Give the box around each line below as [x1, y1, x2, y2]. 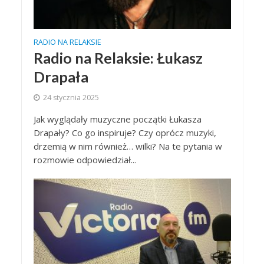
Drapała [33, 67, 88, 85]
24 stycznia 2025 [42, 92, 99, 103]
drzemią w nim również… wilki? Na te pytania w [33, 140, 222, 152]
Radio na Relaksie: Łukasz [33, 48, 203, 67]
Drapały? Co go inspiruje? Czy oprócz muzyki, [33, 126, 216, 138]
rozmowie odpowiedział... [33, 153, 136, 166]
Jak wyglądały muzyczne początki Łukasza [33, 113, 202, 125]
